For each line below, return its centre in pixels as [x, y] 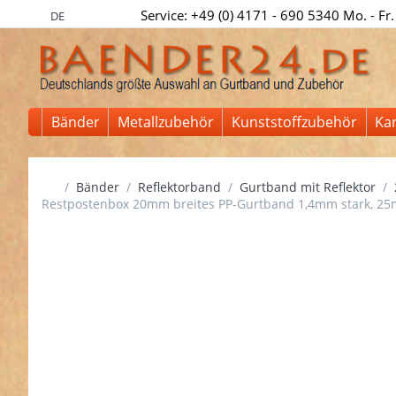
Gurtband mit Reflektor [307, 187]
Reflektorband [179, 187]
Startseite [84, 186]
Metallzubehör [165, 122]
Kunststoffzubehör [294, 122]
